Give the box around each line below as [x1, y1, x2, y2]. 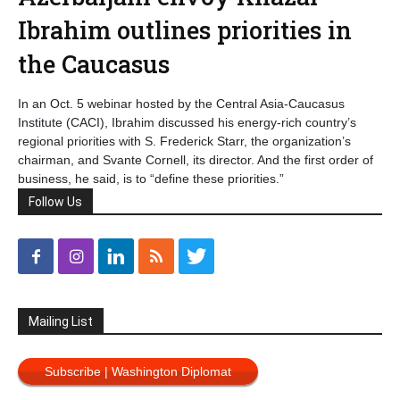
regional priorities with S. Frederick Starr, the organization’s [18, 134, 351, 148]
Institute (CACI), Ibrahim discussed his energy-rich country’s [18, 115, 356, 129]
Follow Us [29, 195, 82, 209]
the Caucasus [18, 48, 170, 79]
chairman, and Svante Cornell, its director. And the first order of [18, 153, 373, 167]
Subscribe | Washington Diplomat [45, 364, 231, 379]
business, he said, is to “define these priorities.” [18, 171, 284, 186]
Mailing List [29, 314, 93, 329]
